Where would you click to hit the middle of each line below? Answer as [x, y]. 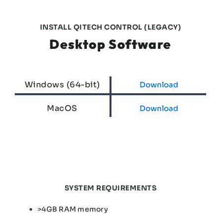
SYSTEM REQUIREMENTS [110, 188]
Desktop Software [110, 44]
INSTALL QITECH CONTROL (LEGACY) [110, 27]
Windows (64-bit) [62, 84]
